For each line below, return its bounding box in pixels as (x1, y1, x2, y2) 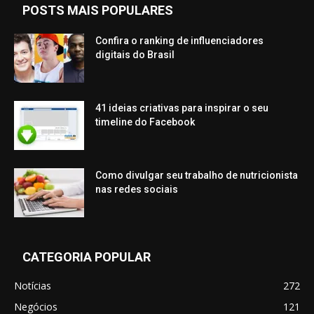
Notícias (14, 278, 51, 292)
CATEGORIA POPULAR (22, 249, 151, 264)
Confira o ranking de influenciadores (95, 34, 264, 46)
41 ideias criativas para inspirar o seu (95, 102, 268, 114)
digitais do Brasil (95, 48, 175, 60)
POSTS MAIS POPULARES (22, 2, 173, 18)
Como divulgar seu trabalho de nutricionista (95, 169, 298, 181)
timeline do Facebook (95, 116, 195, 128)
